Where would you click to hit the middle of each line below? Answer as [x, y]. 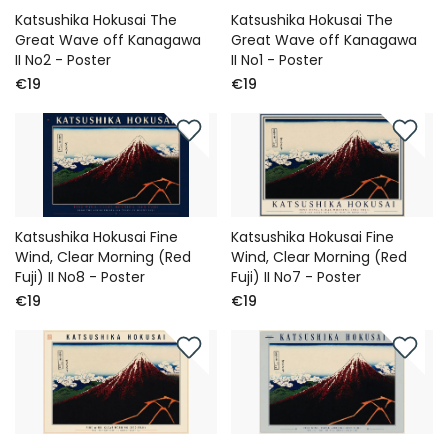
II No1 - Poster [277, 60]
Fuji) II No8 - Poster [80, 277]
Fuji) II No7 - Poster [296, 277]
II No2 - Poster [63, 60]
